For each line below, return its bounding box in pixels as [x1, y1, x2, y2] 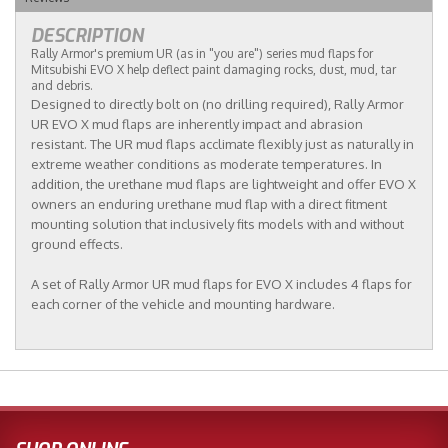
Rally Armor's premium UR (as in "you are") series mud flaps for [31, 45, 373, 61]
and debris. [31, 77, 93, 93]
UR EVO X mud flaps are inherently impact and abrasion [31, 115, 363, 132]
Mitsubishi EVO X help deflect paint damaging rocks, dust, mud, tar [31, 61, 396, 77]
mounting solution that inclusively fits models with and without [31, 215, 404, 232]
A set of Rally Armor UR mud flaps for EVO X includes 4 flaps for [31, 275, 412, 292]
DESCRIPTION [31, 23, 143, 48]
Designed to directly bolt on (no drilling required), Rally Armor [31, 95, 404, 112]
